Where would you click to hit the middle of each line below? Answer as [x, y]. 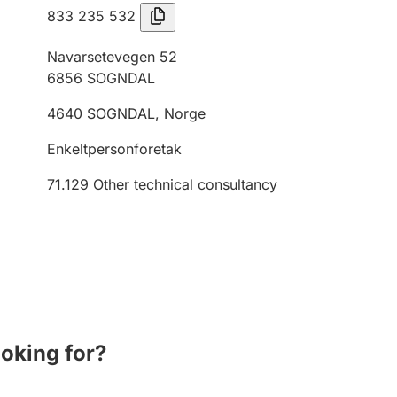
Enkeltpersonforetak [114, 149]
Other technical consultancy [185, 184]
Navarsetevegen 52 [112, 57]
